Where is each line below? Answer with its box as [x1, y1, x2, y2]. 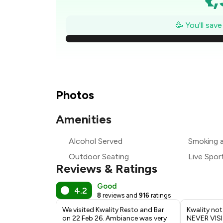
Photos [56, 88, 94, 102]
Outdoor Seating [69, 152, 129, 161]
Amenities [56, 112, 111, 126]
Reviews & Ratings [56, 161, 157, 176]
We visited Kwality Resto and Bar [62, 206, 164, 214]
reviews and [103, 192, 137, 199]
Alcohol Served [69, 136, 122, 146]
